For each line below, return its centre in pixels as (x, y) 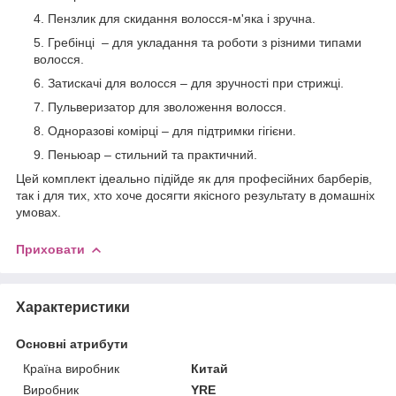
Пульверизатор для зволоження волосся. (169, 107)
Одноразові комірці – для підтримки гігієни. (172, 130)
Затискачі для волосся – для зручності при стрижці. (198, 83)
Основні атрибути (72, 343)
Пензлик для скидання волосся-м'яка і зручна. (182, 18)
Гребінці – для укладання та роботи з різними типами (205, 42)
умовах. (38, 212)
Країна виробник (71, 368)
